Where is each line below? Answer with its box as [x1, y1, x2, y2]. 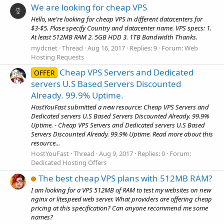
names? [31, 212, 53, 221]
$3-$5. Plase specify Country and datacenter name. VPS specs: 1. [31, 23, 211, 33]
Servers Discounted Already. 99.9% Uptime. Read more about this [31, 129, 213, 139]
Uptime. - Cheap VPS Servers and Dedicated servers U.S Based [31, 120, 205, 130]
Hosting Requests [31, 52, 84, 61]
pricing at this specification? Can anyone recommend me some [31, 203, 208, 212]
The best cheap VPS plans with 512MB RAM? [38, 172, 212, 184]
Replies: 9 [129, 43, 157, 52]
